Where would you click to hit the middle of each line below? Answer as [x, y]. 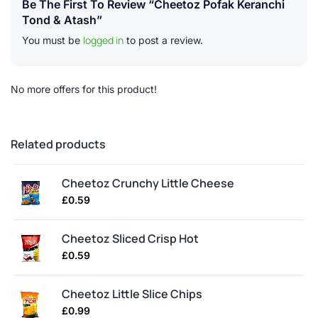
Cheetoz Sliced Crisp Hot [130, 239]
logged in [103, 40]
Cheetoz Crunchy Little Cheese [148, 183]
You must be [53, 40]
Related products [58, 144]
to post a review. [163, 40]
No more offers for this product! [84, 89]
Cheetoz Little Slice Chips [132, 294]
